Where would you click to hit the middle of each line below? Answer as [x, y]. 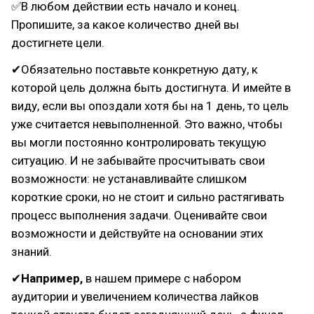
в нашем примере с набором [162, 278]
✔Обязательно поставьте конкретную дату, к [135, 69]
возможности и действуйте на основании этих [137, 233]
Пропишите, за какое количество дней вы [125, 25]
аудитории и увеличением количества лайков [135, 296]
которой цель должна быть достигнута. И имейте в [151, 88]
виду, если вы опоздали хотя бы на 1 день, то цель [150, 106]
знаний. [32, 252]
